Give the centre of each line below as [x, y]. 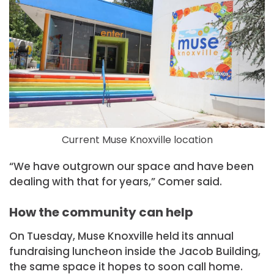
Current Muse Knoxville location [137, 139]
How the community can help [101, 213]
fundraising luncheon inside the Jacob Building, [135, 252]
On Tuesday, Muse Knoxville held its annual [121, 236]
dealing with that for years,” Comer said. [116, 182]
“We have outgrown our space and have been [131, 167]
